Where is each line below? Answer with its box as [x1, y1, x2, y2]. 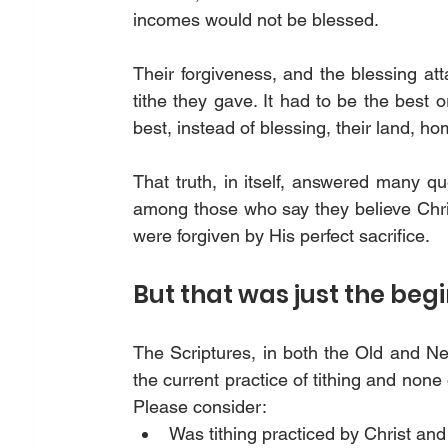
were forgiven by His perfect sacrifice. [133, 225, 439, 247]
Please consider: [133, 396, 271, 418]
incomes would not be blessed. [133, 9, 383, 31]
